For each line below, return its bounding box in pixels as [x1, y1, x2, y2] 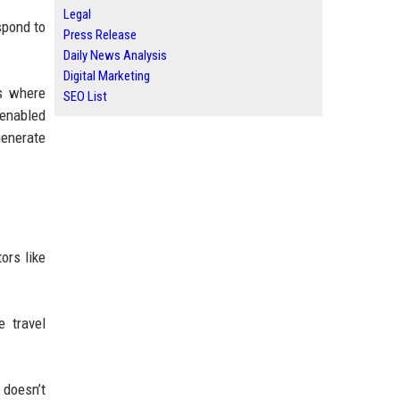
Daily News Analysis [63, 47, 167, 63]
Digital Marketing [63, 68, 150, 84]
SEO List [63, 88, 107, 104]
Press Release [63, 27, 137, 43]
